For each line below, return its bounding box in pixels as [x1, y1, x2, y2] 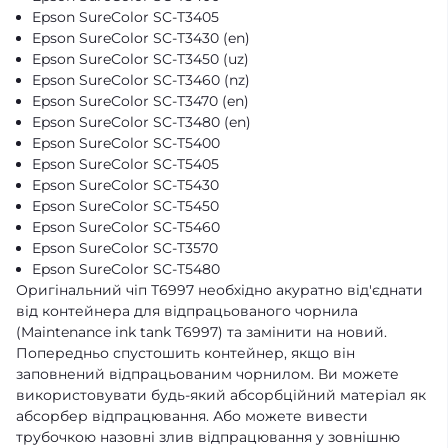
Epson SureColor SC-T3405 [32, 8, 219, 26]
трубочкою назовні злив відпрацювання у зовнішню [16, 428, 400, 446]
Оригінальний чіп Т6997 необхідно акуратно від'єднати [16, 281, 423, 299]
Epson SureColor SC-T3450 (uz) [32, 50, 249, 68]
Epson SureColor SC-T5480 [32, 260, 220, 278]
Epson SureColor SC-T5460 [32, 218, 220, 236]
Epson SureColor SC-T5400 [32, 134, 220, 152]
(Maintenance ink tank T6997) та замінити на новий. [16, 323, 387, 341]
